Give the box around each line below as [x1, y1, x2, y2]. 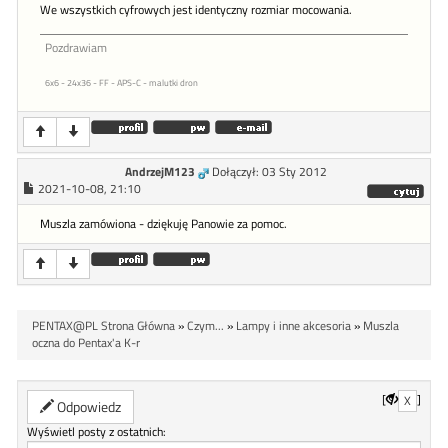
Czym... [187, 317, 224, 336]
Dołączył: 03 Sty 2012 [211, 163, 327, 182]
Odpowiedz [54, 396, 121, 418]
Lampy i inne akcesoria [236, 317, 351, 336]
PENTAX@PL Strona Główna [32, 317, 175, 336]
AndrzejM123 [124, 163, 195, 182]
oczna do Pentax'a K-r [32, 334, 140, 353]
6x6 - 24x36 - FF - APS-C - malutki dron [45, 76, 198, 90]
